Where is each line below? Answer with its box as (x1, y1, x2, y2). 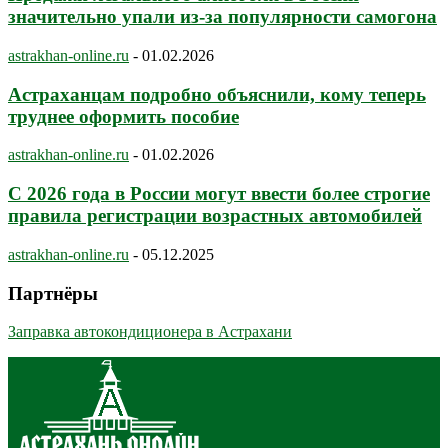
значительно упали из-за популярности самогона (8, 6, 437, 28)
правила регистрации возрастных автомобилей (8, 205, 422, 227)
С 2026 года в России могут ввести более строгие (8, 183, 430, 205)
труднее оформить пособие (8, 105, 239, 127)
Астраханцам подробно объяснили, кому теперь (8, 83, 426, 105)
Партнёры (8, 282, 98, 304)
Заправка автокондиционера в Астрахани (8, 323, 292, 341)
